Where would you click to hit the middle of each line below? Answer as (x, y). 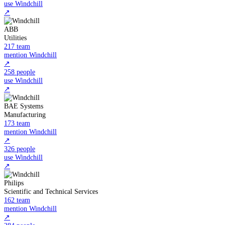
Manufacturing (26, 114)
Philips (14, 183)
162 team (17, 200)
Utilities (16, 37)
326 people (20, 148)
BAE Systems (24, 106)
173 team (17, 123)
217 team (17, 46)
